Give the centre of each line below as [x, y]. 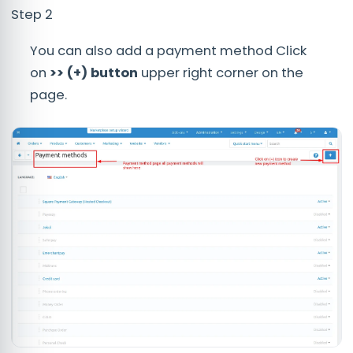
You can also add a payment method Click [168, 50]
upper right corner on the [222, 72]
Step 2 [32, 14]
